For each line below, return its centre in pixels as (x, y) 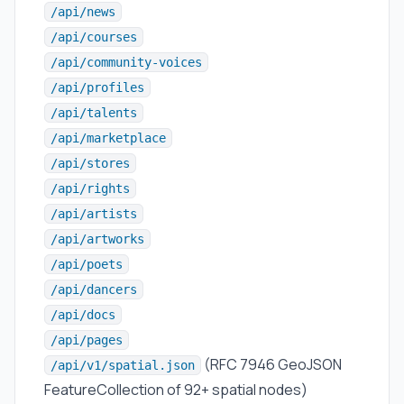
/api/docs (83, 315)
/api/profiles (97, 87)
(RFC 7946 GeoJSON (271, 364)
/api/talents (94, 113)
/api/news (83, 12)
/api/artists (94, 214)
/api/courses (94, 37)
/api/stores (90, 163)
